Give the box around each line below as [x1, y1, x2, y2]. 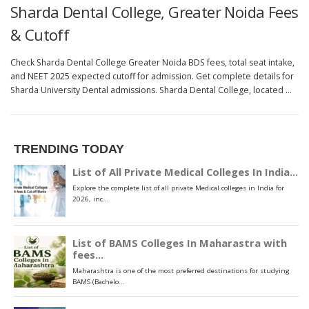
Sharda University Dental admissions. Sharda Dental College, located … [10, 83, 292, 96]
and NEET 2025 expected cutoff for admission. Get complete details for [10, 70, 294, 82]
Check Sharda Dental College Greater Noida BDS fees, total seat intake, [10, 56, 295, 68]
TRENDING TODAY [14, 141, 124, 156]
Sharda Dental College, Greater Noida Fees [10, 1, 299, 23]
